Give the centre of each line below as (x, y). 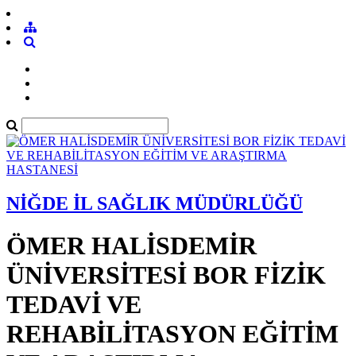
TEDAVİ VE (74, 305)
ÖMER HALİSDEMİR (132, 246)
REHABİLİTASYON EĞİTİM (172, 334)
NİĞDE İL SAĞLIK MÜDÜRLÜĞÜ (155, 203)
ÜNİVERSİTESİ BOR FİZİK (166, 275)
